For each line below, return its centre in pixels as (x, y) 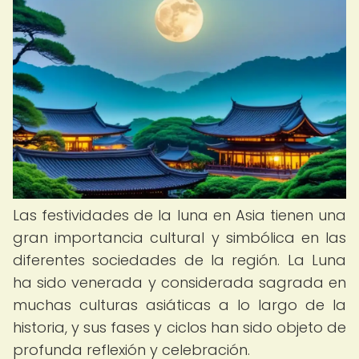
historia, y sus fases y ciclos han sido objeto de (179, 327)
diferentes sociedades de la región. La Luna (179, 260)
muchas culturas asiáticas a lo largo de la (179, 305)
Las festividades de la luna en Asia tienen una (179, 215)
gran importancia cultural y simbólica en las (179, 238)
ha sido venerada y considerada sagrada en (179, 282)
